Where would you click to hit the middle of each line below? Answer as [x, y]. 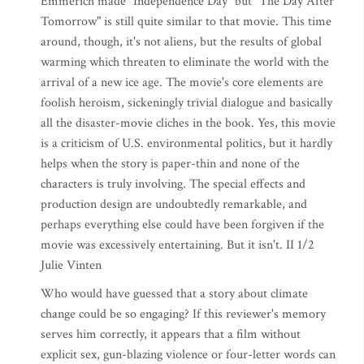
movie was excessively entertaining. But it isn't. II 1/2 [178, 245]
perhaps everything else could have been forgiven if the [182, 225]
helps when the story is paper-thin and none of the [170, 164]
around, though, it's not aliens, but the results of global [181, 42]
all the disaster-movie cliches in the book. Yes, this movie [188, 123]
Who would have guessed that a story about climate [174, 294]
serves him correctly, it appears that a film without [171, 334]
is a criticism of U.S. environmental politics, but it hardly [186, 143]
